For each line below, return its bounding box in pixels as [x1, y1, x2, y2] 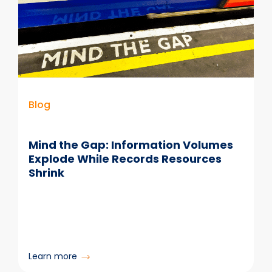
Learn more [28, 250, 77, 262]
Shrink [28, 165, 64, 181]
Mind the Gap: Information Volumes [28, 137, 233, 153]
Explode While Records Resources [28, 151, 222, 167]
